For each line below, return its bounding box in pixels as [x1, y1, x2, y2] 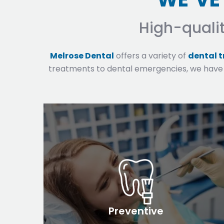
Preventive [108, 203, 163, 218]
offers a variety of [114, 49, 188, 61]
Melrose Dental [50, 49, 114, 61]
